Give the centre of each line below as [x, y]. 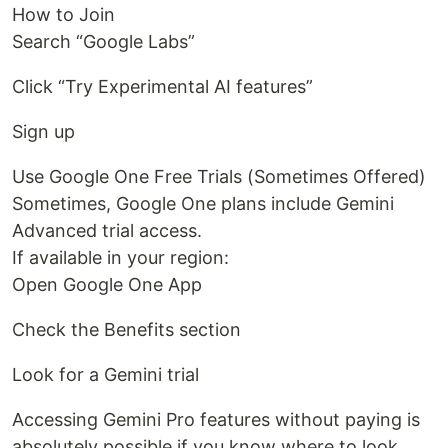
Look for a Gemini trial [105, 375]
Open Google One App [107, 285]
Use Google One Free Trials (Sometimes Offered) [219, 177]
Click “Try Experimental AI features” [162, 87]
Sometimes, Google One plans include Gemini [203, 204]
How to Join [63, 15]
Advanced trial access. [107, 231]
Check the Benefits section [126, 330]
